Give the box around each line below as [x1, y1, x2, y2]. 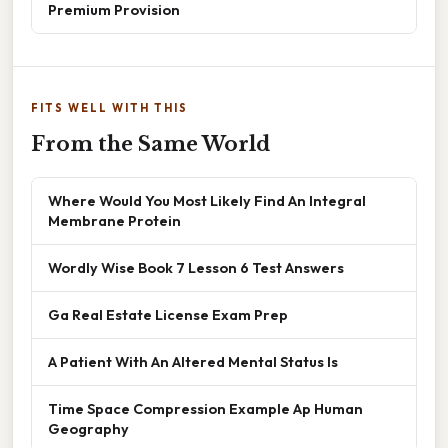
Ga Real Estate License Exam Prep [48, 304, 288, 324]
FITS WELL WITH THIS [31, 100, 188, 115]
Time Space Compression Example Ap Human [48, 398, 363, 418]
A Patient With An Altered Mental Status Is [48, 351, 338, 371]
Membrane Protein [48, 210, 181, 230]
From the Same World [31, 131, 270, 156]
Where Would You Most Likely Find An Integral [48, 190, 366, 210]
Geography [48, 418, 129, 438]
